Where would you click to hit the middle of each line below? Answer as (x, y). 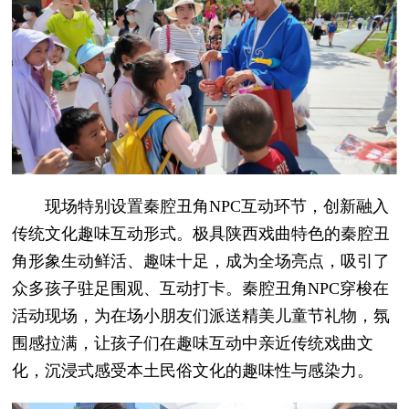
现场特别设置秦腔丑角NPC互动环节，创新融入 (201, 206)
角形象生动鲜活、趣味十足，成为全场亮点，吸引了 (201, 261)
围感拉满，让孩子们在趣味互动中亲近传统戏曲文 (193, 343)
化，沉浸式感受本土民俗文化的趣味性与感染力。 (193, 370)
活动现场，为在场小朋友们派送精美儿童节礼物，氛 (201, 315)
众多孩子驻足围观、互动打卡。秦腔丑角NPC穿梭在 (201, 288)
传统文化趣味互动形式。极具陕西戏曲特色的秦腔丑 (201, 233)
